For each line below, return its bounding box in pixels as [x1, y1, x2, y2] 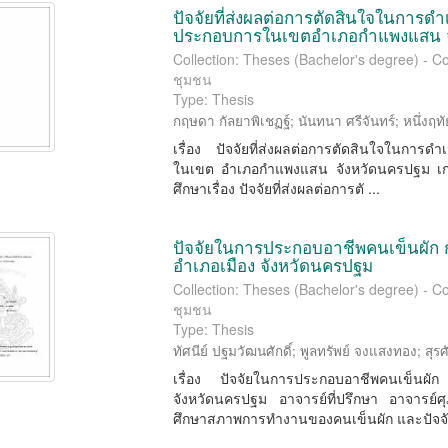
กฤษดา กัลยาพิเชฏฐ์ [173, 111, 291, 130]
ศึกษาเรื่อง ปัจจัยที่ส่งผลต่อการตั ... [173, 178, 381, 198]
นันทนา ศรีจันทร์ [298, 111, 396, 130]
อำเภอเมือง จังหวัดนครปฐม [173, 252, 374, 277]
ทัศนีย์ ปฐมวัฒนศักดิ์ [173, 341, 293, 360]
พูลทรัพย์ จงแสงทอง [300, 341, 418, 360]
